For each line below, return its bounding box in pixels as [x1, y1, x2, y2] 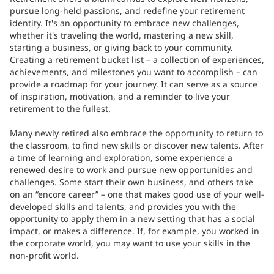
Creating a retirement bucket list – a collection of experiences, [10, 54, 264, 65]
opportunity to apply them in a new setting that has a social [10, 213, 255, 224]
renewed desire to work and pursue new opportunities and [10, 164, 253, 176]
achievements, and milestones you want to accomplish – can [10, 66, 257, 78]
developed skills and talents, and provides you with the [10, 201, 236, 212]
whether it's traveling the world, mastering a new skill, [10, 29, 234, 41]
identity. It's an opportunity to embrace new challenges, [10, 17, 239, 29]
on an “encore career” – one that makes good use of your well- [10, 188, 264, 200]
